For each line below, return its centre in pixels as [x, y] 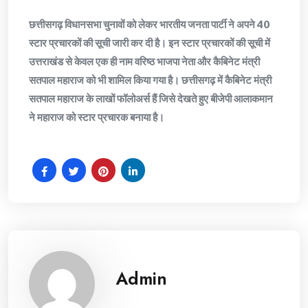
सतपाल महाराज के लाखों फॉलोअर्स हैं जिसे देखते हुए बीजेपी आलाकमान [151, 98]
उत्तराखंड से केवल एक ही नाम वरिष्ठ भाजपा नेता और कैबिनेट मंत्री [144, 61]
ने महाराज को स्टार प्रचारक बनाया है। [97, 117]
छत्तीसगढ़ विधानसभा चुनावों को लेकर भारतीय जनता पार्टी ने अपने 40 [149, 24]
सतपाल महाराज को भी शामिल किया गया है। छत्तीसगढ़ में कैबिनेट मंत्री [150, 80]
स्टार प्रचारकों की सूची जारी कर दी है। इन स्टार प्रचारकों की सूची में [150, 43]
